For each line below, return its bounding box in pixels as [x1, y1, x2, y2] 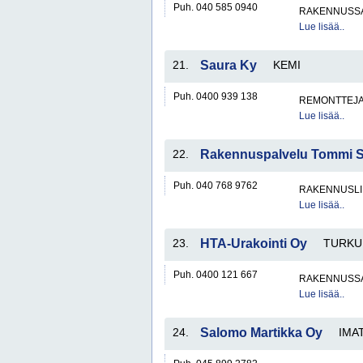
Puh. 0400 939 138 [173, 91, 258, 102]
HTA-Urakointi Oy [200, 237, 307, 250]
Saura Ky [200, 58, 257, 72]
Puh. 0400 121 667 [173, 269, 258, 280]
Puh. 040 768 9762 [173, 180, 258, 191]
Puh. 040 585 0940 [173, 2, 258, 13]
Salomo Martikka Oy [200, 326, 322, 340]
